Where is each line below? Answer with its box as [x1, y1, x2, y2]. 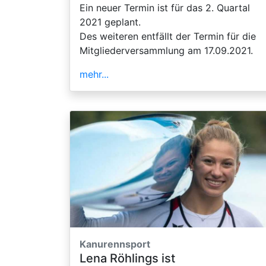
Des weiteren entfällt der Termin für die [80, 30, 256, 42]
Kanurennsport [80, 237, 150, 250]
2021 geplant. [80, 15, 141, 28]
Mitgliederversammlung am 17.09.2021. [80, 44, 253, 56]
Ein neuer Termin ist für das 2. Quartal [80, 1, 250, 14]
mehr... [80, 68, 109, 80]
